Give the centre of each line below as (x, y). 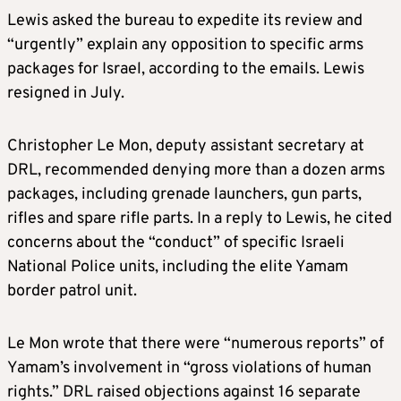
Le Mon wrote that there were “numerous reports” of (196, 345)
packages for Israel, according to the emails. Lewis (186, 70)
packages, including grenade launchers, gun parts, (184, 195)
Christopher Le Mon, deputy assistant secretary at (186, 147)
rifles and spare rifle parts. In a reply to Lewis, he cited (200, 219)
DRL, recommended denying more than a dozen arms (196, 171)
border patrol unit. (72, 292)
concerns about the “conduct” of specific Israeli (176, 243)
